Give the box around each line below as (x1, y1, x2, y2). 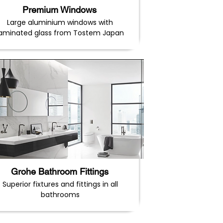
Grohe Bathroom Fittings (10, 166, 109, 177)
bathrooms (40, 190, 80, 200)
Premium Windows (22, 4, 97, 15)
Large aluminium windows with (7, 17, 113, 27)
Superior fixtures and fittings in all (2, 179, 118, 189)
